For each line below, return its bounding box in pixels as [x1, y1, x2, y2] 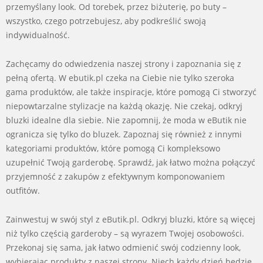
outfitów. [6, 184, 40, 196]
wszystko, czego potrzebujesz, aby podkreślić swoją [6, 15, 206, 26]
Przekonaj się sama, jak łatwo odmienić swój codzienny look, [6, 241, 241, 253]
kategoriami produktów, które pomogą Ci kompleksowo [6, 142, 220, 154]
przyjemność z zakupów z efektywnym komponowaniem [6, 170, 225, 182]
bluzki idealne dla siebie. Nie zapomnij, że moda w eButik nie [6, 114, 247, 126]
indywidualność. [6, 29, 70, 41]
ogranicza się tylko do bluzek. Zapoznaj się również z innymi [6, 128, 242, 140]
